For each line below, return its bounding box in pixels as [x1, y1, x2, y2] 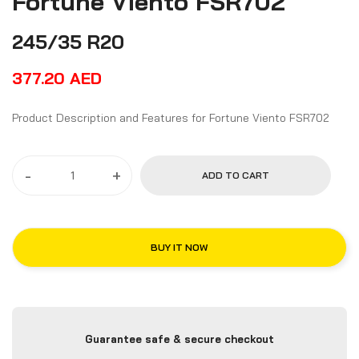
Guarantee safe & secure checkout [84, 333, 274, 345]
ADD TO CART [201, 169, 269, 181]
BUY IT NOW [151, 241, 208, 253]
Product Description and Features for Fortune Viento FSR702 [252, 111, 329, 125]
